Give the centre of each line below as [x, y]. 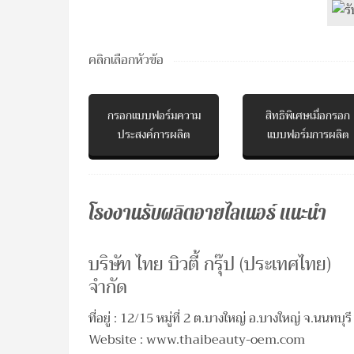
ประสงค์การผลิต [154, 134]
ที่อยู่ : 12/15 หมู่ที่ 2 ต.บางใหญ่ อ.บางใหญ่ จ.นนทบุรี [220, 318]
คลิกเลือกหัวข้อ [126, 60]
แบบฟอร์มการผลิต [308, 134]
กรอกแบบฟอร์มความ [154, 115]
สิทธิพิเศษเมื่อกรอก [308, 115]
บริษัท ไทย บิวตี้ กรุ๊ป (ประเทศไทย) [210, 264]
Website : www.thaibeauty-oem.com [197, 340]
